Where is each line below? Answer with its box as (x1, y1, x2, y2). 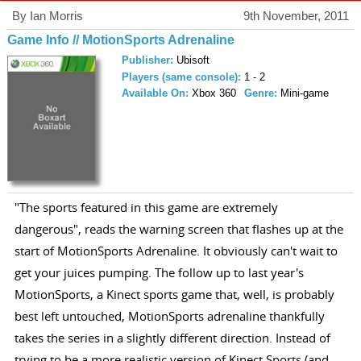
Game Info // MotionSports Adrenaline (6, 33, 234, 48)
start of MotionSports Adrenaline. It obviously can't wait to (14, 242, 338, 259)
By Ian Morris (11, 9, 83, 23)
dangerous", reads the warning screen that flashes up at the (14, 220, 343, 237)
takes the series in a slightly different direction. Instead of (14, 329, 330, 346)
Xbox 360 (191, 87, 236, 100)
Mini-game (280, 87, 329, 100)
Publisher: (121, 54, 176, 67)
